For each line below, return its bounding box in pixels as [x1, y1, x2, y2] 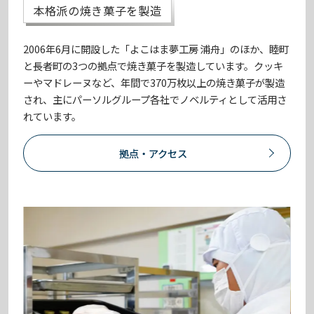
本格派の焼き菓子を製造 [33, 1, 162, 19]
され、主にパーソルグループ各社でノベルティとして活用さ [23, 91, 287, 107]
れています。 [23, 108, 82, 123]
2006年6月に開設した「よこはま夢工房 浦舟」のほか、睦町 [23, 41, 289, 56]
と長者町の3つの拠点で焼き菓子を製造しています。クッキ [23, 57, 284, 73]
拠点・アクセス [119, 145, 188, 161]
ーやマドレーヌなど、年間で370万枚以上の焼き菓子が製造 [23, 74, 285, 90]
